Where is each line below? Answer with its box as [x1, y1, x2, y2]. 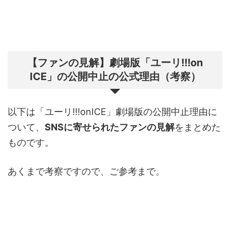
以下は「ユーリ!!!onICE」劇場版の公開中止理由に [8, 106, 217, 118]
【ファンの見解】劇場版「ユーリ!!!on [27, 56, 203, 69]
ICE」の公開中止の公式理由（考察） [29, 70, 201, 83]
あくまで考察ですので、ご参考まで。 [8, 166, 165, 177]
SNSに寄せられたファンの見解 [45, 122, 175, 133]
